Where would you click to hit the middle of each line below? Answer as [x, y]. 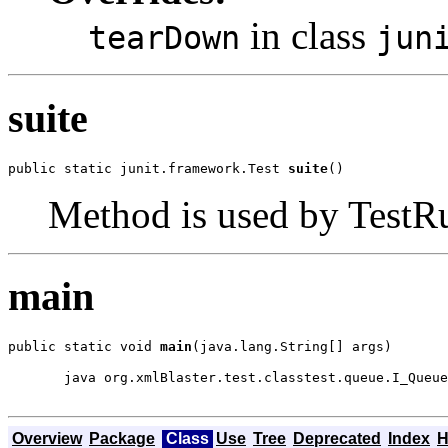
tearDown [164, 38]
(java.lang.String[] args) [292, 347]
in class [308, 36]
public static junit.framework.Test [148, 168]
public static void [84, 347]
